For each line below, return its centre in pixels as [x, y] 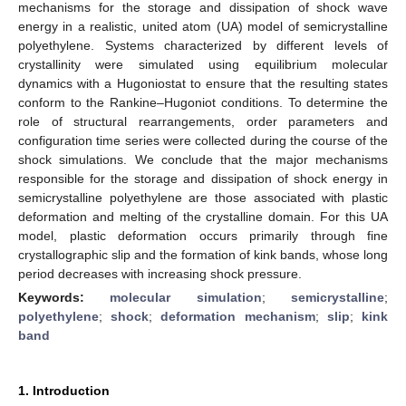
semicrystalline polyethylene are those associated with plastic [203, 197]
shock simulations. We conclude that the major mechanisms [203, 159]
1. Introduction [64, 390]
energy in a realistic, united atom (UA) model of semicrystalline [203, 26]
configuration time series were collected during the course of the [203, 140]
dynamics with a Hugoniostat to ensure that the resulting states [203, 83]
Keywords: [64, 297]
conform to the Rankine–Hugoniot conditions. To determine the [203, 102]
